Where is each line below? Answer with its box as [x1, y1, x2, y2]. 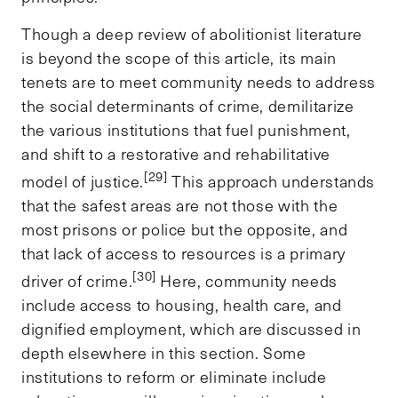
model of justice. [21, 170, 144, 192]
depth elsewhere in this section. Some [21, 341, 306, 363]
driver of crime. [21, 269, 133, 291]
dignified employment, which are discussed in [21, 317, 362, 339]
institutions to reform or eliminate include [21, 365, 327, 387]
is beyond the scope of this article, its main [21, 46, 337, 68]
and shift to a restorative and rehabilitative [21, 142, 330, 164]
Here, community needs [155, 269, 338, 291]
